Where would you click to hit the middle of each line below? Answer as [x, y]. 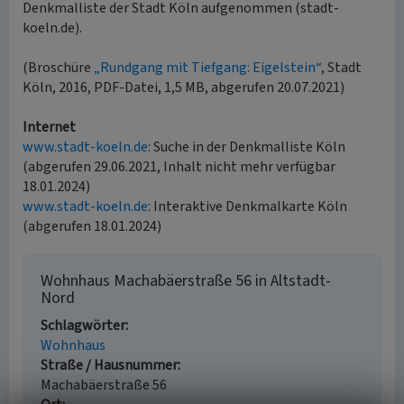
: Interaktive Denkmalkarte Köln [248, 207]
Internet [49, 127]
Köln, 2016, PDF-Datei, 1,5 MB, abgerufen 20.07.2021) [184, 87]
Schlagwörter [83, 326]
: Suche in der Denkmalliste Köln [247, 147]
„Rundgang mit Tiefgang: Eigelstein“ [207, 68]
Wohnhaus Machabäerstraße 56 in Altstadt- [186, 281]
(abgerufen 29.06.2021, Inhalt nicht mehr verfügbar [179, 167]
